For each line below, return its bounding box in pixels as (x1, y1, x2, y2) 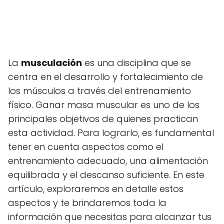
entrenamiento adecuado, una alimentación (8, 154, 208, 167)
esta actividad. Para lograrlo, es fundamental (8, 126, 214, 139)
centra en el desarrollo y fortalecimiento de (8, 70, 203, 83)
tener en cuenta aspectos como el (8, 140, 163, 153)
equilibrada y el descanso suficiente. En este (8, 168, 204, 181)
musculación (21, 56, 82, 69)
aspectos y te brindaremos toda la (8, 196, 166, 209)
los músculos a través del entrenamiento (8, 84, 191, 97)
